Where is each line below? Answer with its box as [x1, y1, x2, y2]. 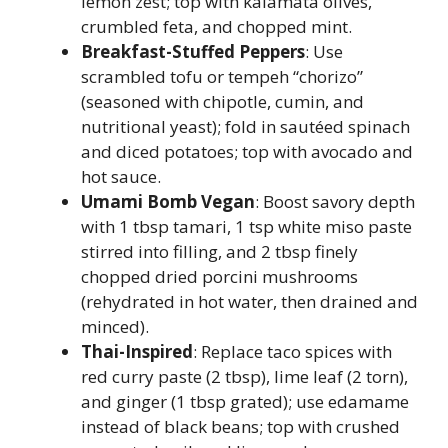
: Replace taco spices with [193, 340, 392, 363]
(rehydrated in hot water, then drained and [81, 290, 418, 313]
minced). [81, 315, 149, 338]
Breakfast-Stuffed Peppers [81, 40, 305, 63]
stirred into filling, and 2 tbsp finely [81, 240, 358, 263]
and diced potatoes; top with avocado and [81, 140, 413, 163]
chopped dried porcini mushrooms [81, 265, 358, 288]
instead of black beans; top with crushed [81, 415, 400, 438]
